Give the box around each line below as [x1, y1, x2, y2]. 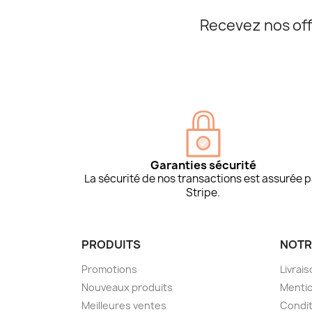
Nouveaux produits [81, 280, 173, 294]
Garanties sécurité [150, 157, 256, 173]
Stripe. [186, 185, 221, 200]
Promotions [81, 262, 137, 276]
